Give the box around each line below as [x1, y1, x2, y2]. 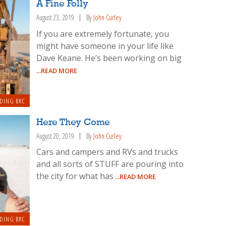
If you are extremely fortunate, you [36, 28, 169, 39]
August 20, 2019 [36, 131, 75, 141]
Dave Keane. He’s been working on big [36, 52, 182, 64]
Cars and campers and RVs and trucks [36, 146, 179, 158]
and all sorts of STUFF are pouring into [36, 158, 184, 170]
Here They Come [36, 117, 110, 128]
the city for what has [36, 171, 114, 182]
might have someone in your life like [36, 40, 174, 51]
